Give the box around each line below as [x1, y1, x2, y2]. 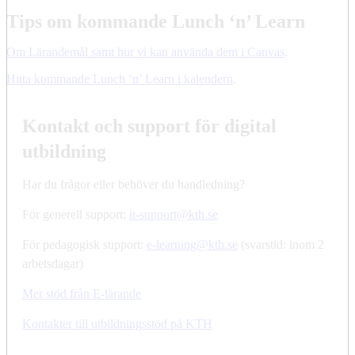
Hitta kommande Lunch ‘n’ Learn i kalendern [6, 71, 233, 86]
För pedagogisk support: [22, 237, 147, 251]
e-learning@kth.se [147, 237, 238, 251]
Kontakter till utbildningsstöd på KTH [22, 316, 212, 330]
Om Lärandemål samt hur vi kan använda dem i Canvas [6, 44, 284, 59]
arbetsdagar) [22, 256, 83, 270]
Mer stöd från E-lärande [22, 286, 141, 300]
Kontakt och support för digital [22, 115, 277, 136]
